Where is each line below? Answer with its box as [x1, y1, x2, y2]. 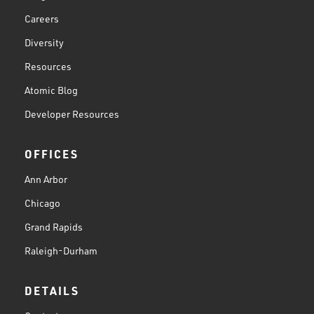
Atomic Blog [25, 83, 78, 96]
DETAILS [25, 282, 79, 298]
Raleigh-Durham [25, 244, 97, 257]
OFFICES [25, 146, 78, 161]
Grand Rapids [25, 220, 83, 233]
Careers [25, 12, 59, 25]
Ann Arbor [25, 172, 67, 185]
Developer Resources [25, 107, 119, 120]
